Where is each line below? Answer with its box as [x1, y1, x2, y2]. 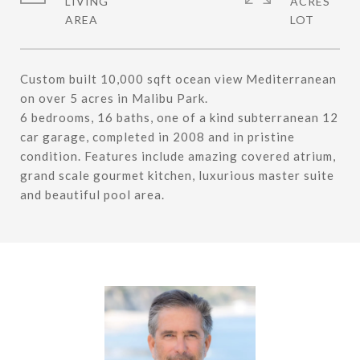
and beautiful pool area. [20, 187, 165, 202]
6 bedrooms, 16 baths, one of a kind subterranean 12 [20, 110, 338, 125]
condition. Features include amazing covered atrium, [20, 149, 336, 163]
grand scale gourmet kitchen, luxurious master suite [20, 168, 334, 182]
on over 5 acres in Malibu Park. [20, 91, 208, 105]
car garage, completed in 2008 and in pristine [20, 129, 295, 144]
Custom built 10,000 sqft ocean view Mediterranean [20, 72, 337, 86]
